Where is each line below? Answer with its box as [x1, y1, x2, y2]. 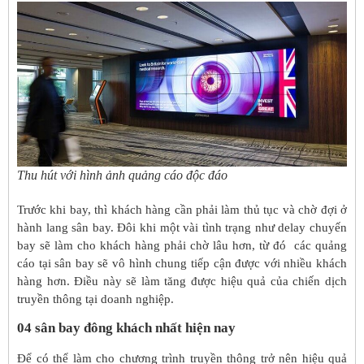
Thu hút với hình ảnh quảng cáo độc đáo [17, 167, 227, 182]
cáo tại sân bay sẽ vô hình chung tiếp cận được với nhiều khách [17, 256, 347, 270]
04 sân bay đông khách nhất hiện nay [17, 320, 236, 336]
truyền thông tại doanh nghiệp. [17, 292, 174, 305]
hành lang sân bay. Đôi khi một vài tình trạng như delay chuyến [17, 220, 347, 234]
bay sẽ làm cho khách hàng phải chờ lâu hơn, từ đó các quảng [17, 238, 347, 252]
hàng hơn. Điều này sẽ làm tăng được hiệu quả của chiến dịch [17, 274, 347, 288]
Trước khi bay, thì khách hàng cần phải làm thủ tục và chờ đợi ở [17, 202, 347, 216]
